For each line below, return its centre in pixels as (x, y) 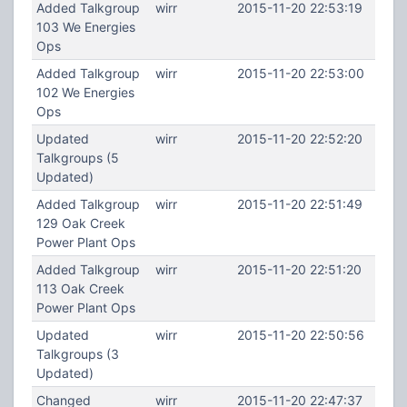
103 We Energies (85, 27)
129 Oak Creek (80, 223)
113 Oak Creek (80, 288)
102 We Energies (85, 92)
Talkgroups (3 (77, 354)
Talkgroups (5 (77, 158)
